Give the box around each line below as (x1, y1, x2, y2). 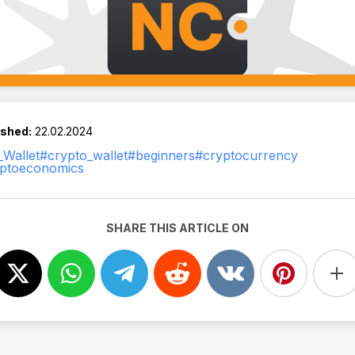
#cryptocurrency (195, 147, 298, 163)
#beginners (128, 147, 195, 163)
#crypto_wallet (40, 147, 128, 163)
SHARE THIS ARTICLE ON (106, 221, 249, 235)
